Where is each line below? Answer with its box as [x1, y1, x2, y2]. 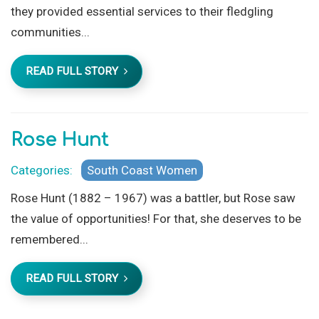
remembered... [11, 231, 88, 246]
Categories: [11, 162, 78, 177]
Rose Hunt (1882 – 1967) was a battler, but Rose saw [11, 190, 296, 205]
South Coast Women [87, 162, 197, 177]
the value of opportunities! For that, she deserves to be [11, 211, 301, 226]
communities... [11, 24, 90, 39]
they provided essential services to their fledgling [11, 4, 273, 19]
